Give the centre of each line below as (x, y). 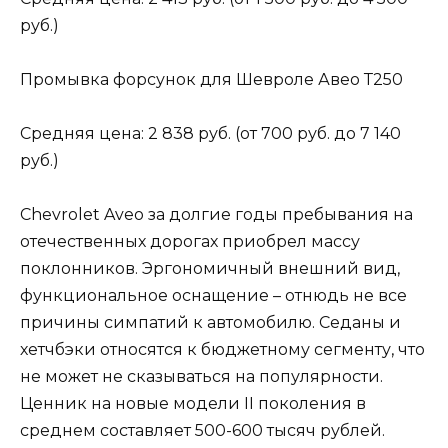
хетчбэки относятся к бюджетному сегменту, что (222, 350)
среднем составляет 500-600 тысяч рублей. (202, 431)
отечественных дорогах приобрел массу (190, 242)
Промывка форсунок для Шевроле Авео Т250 (211, 79)
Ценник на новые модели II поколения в (193, 404)
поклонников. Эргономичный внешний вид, (210, 269)
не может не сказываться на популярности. (201, 377)
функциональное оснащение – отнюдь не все (213, 296)
